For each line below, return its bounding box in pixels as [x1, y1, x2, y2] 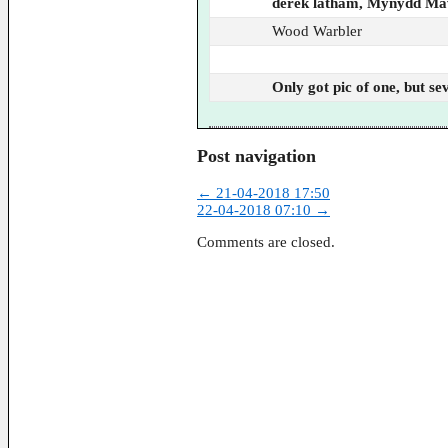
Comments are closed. [197, 233, 335, 250]
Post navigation [197, 146, 316, 167]
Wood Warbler [272, 22, 363, 39]
